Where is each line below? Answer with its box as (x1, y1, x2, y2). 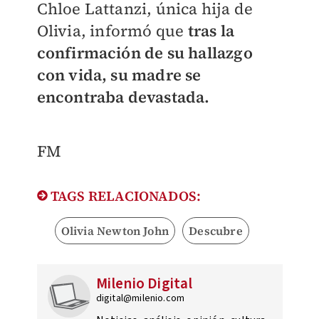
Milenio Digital (95, 273, 193, 295)
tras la (187, 20, 234, 42)
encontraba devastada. (36, 86, 210, 108)
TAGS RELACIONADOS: (47, 187, 202, 206)
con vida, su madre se (36, 64, 202, 86)
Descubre (189, 223, 243, 239)
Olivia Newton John (61, 223, 169, 239)
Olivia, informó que (36, 20, 188, 42)
